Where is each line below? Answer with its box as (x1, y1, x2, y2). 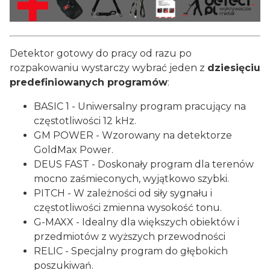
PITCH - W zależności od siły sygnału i (34, 187, 212, 199)
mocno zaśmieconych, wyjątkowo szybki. (34, 173, 229, 185)
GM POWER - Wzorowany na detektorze (34, 130, 232, 142)
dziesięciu (207, 62, 260, 74)
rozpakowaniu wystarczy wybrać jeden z (10, 62, 207, 74)
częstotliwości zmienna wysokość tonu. (34, 202, 222, 214)
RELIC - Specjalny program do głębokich (34, 245, 228, 257)
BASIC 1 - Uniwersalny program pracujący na (34, 101, 246, 113)
